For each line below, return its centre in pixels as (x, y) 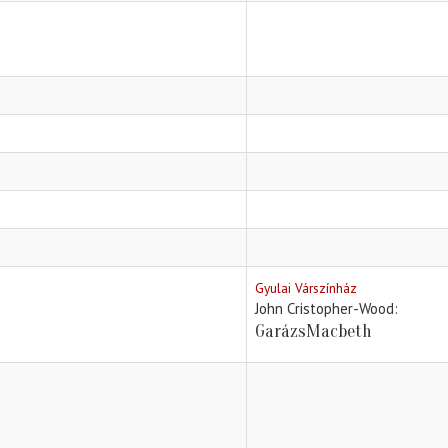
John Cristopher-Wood (324, 309)
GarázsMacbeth (313, 332)
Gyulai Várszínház (306, 288)
